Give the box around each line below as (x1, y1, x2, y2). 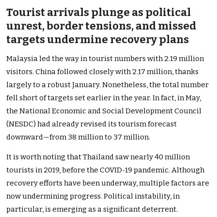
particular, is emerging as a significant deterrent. (6, 205, 178, 214)
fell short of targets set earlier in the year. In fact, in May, (6, 93, 201, 103)
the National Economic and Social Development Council (6, 107, 202, 116)
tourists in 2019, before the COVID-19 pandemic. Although (6, 166, 205, 175)
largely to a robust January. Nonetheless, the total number (6, 80, 209, 90)
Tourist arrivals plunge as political (6, 6, 191, 19)
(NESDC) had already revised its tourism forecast (6, 120, 177, 129)
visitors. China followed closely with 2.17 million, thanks (6, 67, 199, 77)
